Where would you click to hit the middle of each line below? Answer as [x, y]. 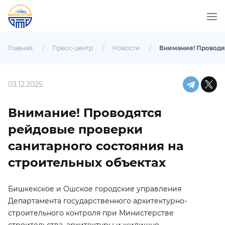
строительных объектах [87, 162]
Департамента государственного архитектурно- [97, 201]
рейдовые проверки [75, 129]
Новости [126, 48]
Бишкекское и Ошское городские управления [95, 189]
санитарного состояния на [96, 146]
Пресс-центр [73, 48]
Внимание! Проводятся [85, 113]
